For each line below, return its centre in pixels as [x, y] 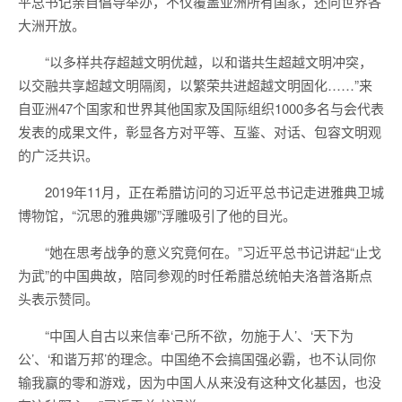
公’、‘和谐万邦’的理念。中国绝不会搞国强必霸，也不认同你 [197, 358]
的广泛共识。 [58, 155]
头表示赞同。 [58, 298]
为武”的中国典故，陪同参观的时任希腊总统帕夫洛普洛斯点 [195, 275]
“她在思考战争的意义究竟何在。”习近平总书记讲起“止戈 [213, 252]
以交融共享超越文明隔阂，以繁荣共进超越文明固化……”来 [195, 85]
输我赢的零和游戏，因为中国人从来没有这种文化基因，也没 [200, 382]
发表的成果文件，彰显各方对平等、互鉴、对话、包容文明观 [200, 131]
